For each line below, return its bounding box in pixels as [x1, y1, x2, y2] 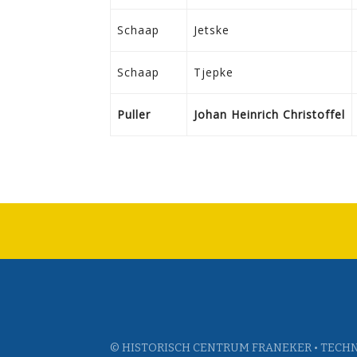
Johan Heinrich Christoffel [194, 106, 345, 122]
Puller [117, 106, 151, 122]
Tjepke [194, 64, 233, 80]
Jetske [194, 22, 229, 37]
